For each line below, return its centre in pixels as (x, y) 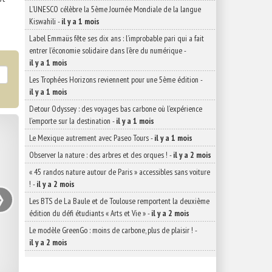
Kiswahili (42, 21)
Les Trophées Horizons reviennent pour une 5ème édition (114, 80)
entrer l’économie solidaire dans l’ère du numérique (106, 50)
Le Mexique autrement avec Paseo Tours (89, 138)
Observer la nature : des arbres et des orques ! (98, 155)
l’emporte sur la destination (70, 121)
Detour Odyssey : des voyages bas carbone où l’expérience (116, 109)
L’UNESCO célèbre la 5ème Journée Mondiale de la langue (115, 9)
